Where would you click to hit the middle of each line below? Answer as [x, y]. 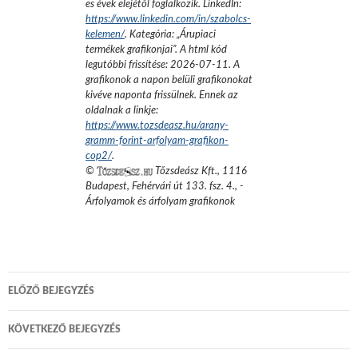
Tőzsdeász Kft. [185, 171]
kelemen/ [105, 34]
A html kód [203, 50]
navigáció [48, 300]
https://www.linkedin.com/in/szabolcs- [168, 19]
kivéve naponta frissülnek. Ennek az [162, 95]
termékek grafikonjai [129, 50]
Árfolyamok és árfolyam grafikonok [160, 201]
